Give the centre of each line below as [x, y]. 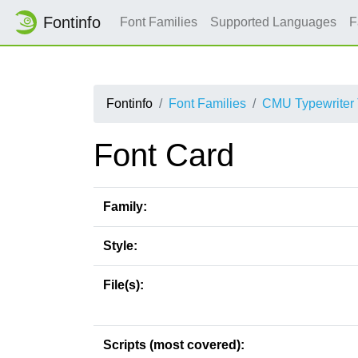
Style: [120, 246]
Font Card [164, 155]
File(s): [123, 285]
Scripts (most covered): [174, 345]
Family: [125, 207]
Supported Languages [273, 22]
